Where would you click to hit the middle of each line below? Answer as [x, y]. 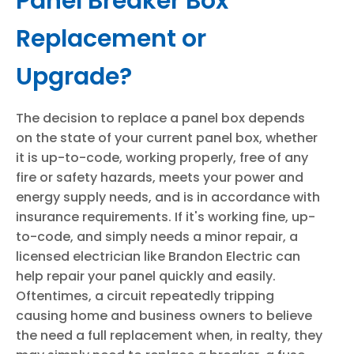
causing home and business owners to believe [164, 316]
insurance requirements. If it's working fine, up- [166, 217]
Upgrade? [74, 77]
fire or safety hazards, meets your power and [160, 177]
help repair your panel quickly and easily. [146, 276]
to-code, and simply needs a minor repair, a [157, 237]
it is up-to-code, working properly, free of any [162, 158]
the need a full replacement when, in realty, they [169, 335]
